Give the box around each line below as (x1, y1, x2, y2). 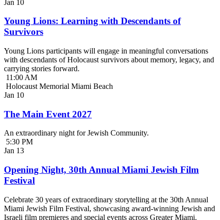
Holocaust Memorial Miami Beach (4, 82, 113, 91)
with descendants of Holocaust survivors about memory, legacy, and (4, 55, 214, 64)
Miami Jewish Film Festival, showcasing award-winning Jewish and (4, 204, 215, 213)
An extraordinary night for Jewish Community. (4, 129, 149, 137)
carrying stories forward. (4, 64, 80, 73)
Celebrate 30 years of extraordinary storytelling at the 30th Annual (4, 195, 208, 204)
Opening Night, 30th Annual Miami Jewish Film (4, 165, 199, 175)
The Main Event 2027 (4, 109, 92, 119)
